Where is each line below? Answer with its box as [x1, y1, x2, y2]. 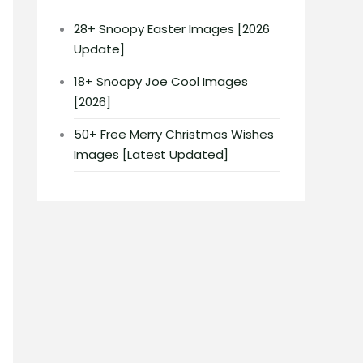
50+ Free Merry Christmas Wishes [74, 126, 274, 143]
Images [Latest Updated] [74, 146, 228, 163]
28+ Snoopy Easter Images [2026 [74, 20, 270, 37]
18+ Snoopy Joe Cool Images [74, 73, 248, 90]
